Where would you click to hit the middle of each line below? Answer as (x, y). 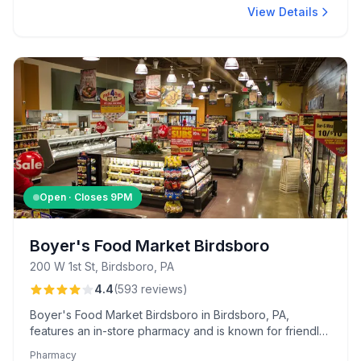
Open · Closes (75, 197)
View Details (283, 12)
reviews (162, 289)
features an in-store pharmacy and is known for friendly (178, 331)
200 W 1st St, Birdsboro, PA (102, 266)
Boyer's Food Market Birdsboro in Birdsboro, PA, (160, 315)
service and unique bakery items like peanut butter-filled (180, 347)
